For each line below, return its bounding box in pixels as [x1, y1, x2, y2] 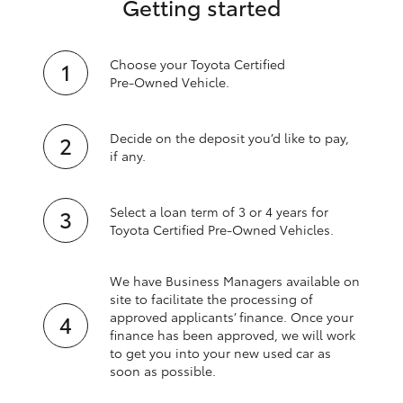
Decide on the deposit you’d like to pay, [110, 129, 349, 148]
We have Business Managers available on [110, 272, 360, 291]
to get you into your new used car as [110, 344, 331, 363]
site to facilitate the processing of [110, 290, 313, 309]
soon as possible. [110, 362, 216, 381]
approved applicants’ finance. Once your [110, 308, 354, 327]
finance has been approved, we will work [110, 326, 355, 345]
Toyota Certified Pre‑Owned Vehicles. [110, 220, 334, 239]
